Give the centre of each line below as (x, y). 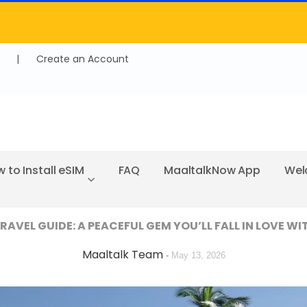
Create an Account (82, 59)
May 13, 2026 (198, 255)
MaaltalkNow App (212, 170)
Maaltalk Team (124, 254)
